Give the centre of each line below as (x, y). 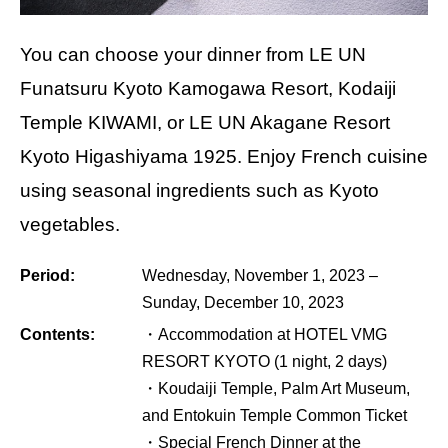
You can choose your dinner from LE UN (193, 54)
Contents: (57, 334)
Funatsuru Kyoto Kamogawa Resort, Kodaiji (208, 88)
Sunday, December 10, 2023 (243, 302)
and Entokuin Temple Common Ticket (274, 415)
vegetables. (70, 224)
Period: (47, 275)
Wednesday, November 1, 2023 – (260, 275)
